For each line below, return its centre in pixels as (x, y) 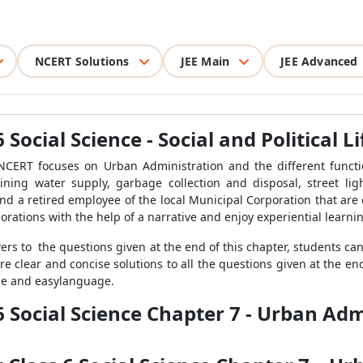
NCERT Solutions (82, 61)
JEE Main (205, 61)
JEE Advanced (319, 61)
